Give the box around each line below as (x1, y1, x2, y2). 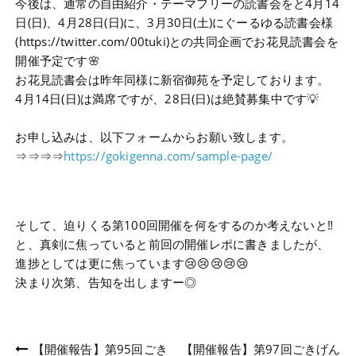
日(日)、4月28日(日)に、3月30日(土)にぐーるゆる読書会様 (15, 14, 334, 30)
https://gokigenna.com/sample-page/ (64, 147, 273, 164)
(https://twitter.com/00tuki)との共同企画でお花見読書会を (15, 33, 339, 49)
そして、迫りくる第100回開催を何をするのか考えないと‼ (15, 216, 334, 233)
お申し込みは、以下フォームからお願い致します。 (15, 128, 294, 145)
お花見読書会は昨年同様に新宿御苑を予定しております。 (15, 71, 330, 87)
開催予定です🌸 (15, 52, 100, 68)
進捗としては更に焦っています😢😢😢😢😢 (15, 254, 250, 271)
